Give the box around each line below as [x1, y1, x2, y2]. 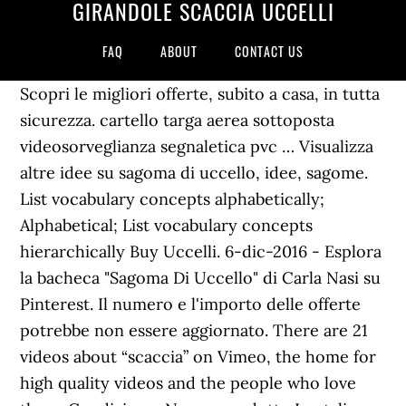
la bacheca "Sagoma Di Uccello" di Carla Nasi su [20, 267, 382, 288]
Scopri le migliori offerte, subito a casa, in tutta [20, 83, 381, 104]
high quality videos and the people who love [20, 372, 357, 393]
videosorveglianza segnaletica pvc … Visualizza [20, 136, 374, 157]
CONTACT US [235, 42, 304, 61]
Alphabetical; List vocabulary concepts [20, 215, 314, 236]
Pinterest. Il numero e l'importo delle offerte [20, 294, 362, 314]
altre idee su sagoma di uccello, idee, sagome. [20, 162, 369, 183]
